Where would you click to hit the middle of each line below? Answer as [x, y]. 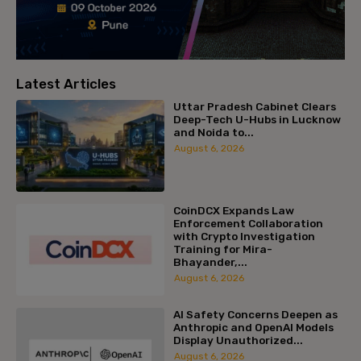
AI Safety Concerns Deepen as [255, 314]
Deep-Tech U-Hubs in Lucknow [257, 120]
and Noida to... [213, 133]
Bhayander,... [210, 262]
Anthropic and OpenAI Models [253, 327]
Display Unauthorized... [238, 340]
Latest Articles [66, 84]
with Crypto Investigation [244, 236]
